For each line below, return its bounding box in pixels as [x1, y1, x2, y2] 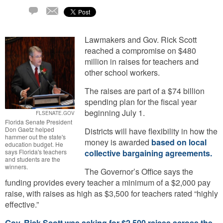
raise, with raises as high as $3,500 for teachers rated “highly [5, 188, 218, 199]
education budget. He [5, 139, 63, 148]
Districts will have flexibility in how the [85, 125, 218, 137]
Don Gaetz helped [5, 124, 54, 133]
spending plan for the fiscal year [85, 96, 197, 108]
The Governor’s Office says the [85, 166, 193, 177]
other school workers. [85, 67, 160, 78]
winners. [5, 162, 28, 171]
